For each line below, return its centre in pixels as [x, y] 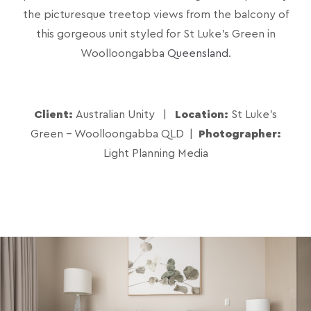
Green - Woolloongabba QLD [107, 134]
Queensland [197, 53]
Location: [203, 114]
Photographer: [239, 134]
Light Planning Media [155, 153]
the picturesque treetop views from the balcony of [155, 14]
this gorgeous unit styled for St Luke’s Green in [155, 34]
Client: [55, 114]
